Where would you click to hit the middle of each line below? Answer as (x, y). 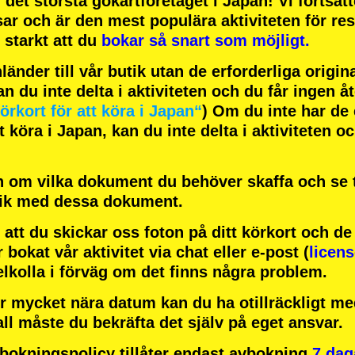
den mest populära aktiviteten (188, 21)
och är (47, 21)
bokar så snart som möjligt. (206, 41)
